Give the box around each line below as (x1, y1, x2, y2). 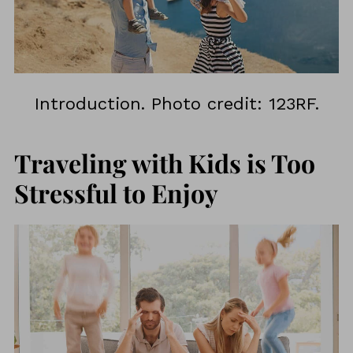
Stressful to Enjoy (13, 175, 218, 210)
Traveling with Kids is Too (13, 145, 315, 180)
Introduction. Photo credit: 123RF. (34, 93, 319, 113)
